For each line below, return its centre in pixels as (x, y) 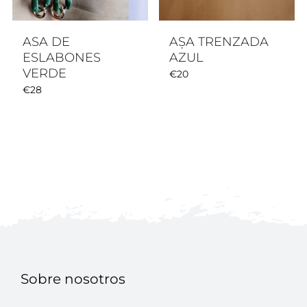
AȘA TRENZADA (219, 41)
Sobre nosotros (73, 279)
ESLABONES (62, 57)
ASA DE (46, 41)
